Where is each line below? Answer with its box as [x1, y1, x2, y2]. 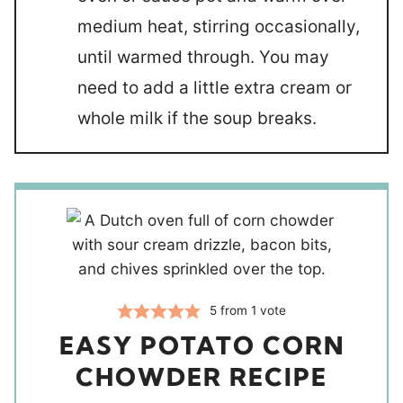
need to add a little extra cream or [77, 77, 352, 98]
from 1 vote [217, 303, 287, 318]
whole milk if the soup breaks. [77, 108, 317, 129]
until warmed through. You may [77, 47, 329, 67]
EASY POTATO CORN [58, 330, 345, 361]
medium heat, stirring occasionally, [77, 16, 360, 37]
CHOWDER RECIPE [76, 362, 327, 392]
